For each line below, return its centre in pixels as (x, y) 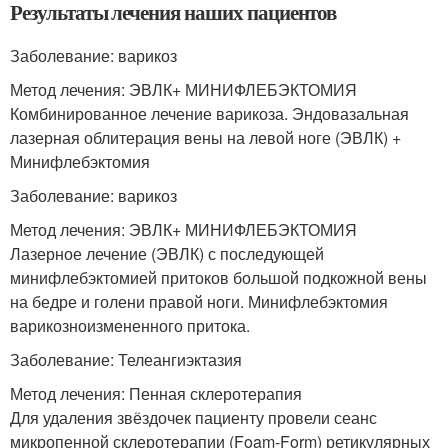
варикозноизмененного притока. (130, 325)
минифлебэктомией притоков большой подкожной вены (218, 277)
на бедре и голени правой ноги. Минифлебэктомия (199, 301)
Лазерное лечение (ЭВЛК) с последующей (167, 253)
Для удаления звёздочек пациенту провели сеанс (193, 417)
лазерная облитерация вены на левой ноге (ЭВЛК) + (205, 137)
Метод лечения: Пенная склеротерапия (156, 393)
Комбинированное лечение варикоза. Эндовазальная (209, 113)
